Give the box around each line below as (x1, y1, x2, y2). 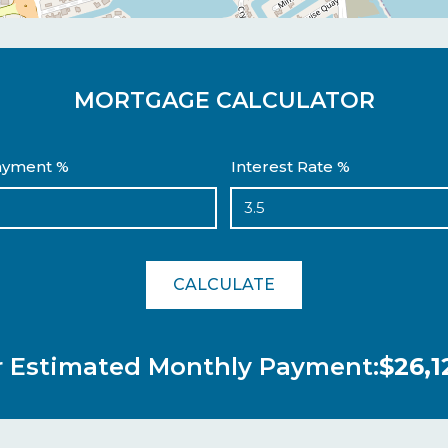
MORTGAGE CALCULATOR (73, 87, 375, 114)
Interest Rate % (231, 157, 350, 176)
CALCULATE (173, 275, 275, 294)
